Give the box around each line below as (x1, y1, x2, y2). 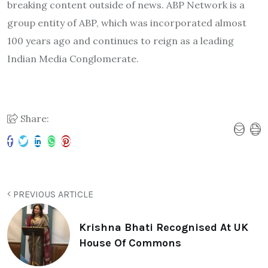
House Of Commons (79, 236, 181, 249)
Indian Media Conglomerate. (7, 53, 139, 65)
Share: (18, 112, 49, 125)
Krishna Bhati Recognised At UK (79, 220, 248, 234)
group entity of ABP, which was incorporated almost (7, 17, 246, 29)
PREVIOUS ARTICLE (11, 188, 93, 200)
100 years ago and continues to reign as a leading (7, 35, 234, 47)
